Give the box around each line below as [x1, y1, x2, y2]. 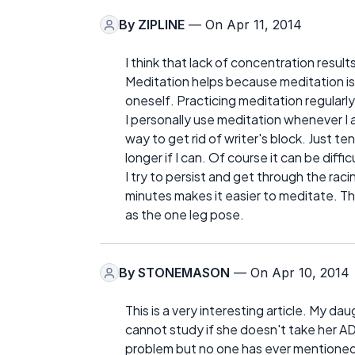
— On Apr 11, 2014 [185, 17, 302, 33]
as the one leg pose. [125, 206, 244, 223]
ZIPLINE [138, 17, 185, 33]
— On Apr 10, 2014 [230, 265, 349, 281]
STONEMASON [138, 265, 230, 281]
